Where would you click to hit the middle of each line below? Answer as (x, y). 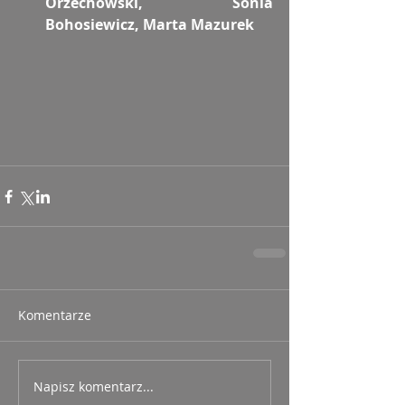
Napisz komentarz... (94, 386)
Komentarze (55, 316)
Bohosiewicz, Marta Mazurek (150, 25)
